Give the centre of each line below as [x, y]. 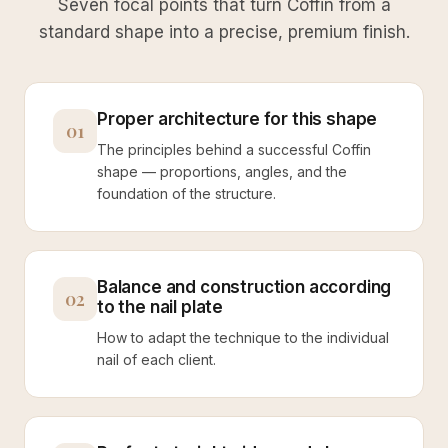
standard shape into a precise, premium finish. [224, 32]
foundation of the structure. [186, 193]
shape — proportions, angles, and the [222, 171]
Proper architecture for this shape [237, 119]
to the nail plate [160, 307]
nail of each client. [156, 359]
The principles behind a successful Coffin [234, 149]
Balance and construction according [244, 287]
